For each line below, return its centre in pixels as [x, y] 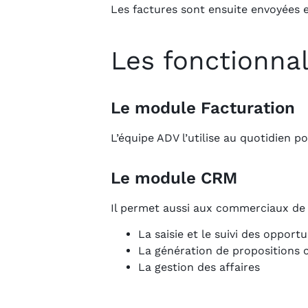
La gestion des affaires [199, 267]
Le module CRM [174, 178]
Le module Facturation [203, 108]
